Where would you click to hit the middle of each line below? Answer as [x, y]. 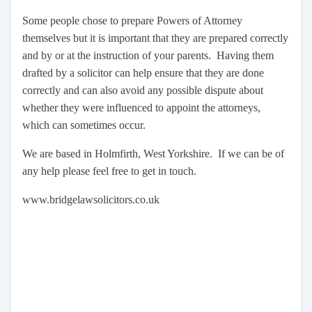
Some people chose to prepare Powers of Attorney [132, 21]
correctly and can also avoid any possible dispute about [143, 90]
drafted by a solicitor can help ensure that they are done [143, 73]
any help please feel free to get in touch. [109, 171]
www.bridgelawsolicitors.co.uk [94, 200]
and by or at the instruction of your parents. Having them [148, 55]
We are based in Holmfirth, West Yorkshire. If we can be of [153, 154]
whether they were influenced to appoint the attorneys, [141, 108]
